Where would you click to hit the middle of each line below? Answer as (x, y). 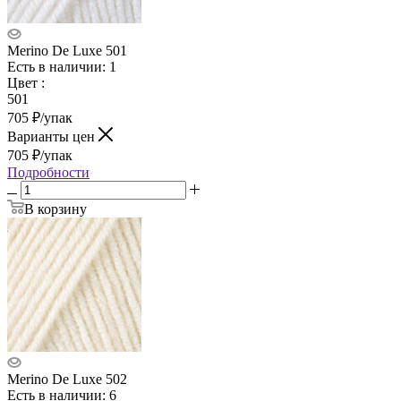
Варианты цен (53, 136)
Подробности (48, 172)
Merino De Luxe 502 (67, 379)
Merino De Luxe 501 (67, 50)
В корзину (55, 209)
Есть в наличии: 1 (62, 66)
